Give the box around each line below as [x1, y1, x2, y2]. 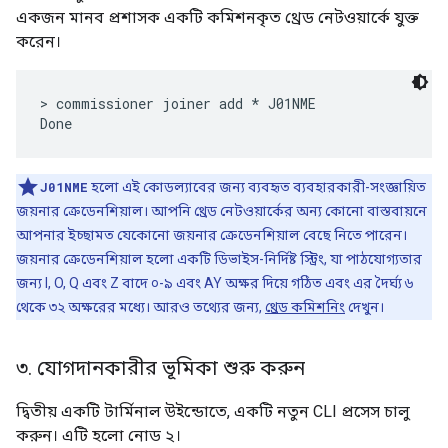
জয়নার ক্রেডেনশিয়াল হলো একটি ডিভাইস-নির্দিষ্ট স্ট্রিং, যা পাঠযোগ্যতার [16, 250, 422, 267]
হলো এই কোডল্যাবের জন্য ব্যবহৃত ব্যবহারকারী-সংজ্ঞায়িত [88, 178, 426, 195]
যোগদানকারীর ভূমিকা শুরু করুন [32, 355, 305, 380]
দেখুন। [345, 298, 384, 315]
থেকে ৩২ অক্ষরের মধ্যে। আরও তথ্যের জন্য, [16, 298, 265, 315]
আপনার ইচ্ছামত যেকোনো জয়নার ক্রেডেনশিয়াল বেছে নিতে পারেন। [16, 226, 407, 243]
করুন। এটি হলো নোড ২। [16, 425, 181, 445]
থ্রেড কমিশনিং [265, 298, 345, 315]
